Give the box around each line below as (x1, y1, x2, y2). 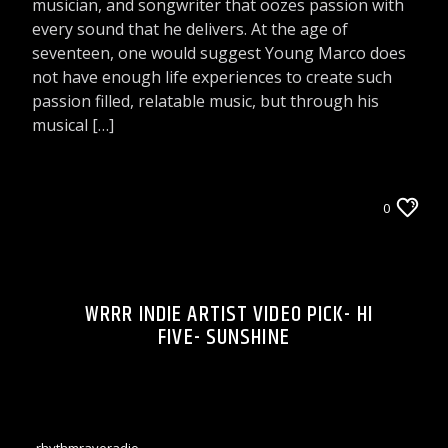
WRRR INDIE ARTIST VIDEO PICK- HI (85, 296, 373, 332)
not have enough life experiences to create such (32, 65, 393, 88)
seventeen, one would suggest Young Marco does (32, 41, 407, 64)
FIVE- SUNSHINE (158, 319, 290, 355)
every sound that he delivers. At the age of (32, 17, 349, 40)
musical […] (32, 113, 115, 136)
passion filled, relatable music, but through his (32, 89, 380, 112)
